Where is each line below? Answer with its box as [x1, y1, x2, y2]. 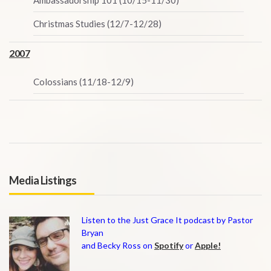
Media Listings [9, 174, 77, 187]
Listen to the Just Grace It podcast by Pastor [82, 215, 253, 225]
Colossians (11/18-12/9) [33, 76, 134, 87]
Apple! [195, 240, 221, 250]
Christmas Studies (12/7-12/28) [33, 18, 162, 29]
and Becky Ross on [82, 240, 154, 250]
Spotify [154, 240, 183, 250]
